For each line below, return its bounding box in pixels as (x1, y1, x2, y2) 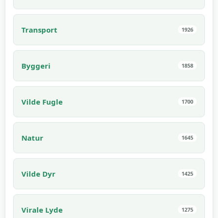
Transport (21, 24, 57, 35)
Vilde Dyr (21, 168, 55, 179)
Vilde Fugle (21, 96, 63, 107)
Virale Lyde (21, 204, 63, 215)
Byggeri (21, 60, 51, 71)
